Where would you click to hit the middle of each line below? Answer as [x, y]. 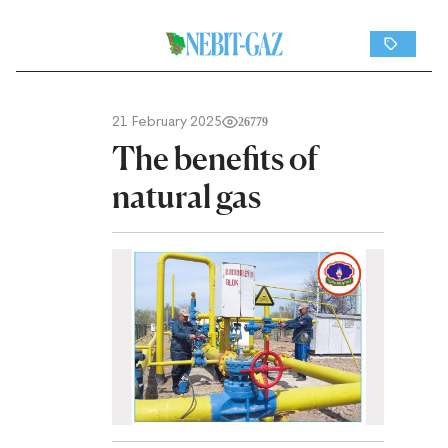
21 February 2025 [167, 121]
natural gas [186, 196]
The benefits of [215, 158]
